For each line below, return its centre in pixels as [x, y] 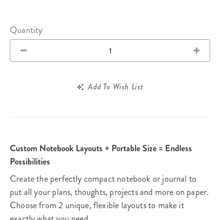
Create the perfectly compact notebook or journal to [103, 179]
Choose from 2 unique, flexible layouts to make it [97, 206]
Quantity [26, 30]
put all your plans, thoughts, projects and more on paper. [110, 192]
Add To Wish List [116, 87]
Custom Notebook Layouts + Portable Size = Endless [101, 149]
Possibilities [30, 162]
